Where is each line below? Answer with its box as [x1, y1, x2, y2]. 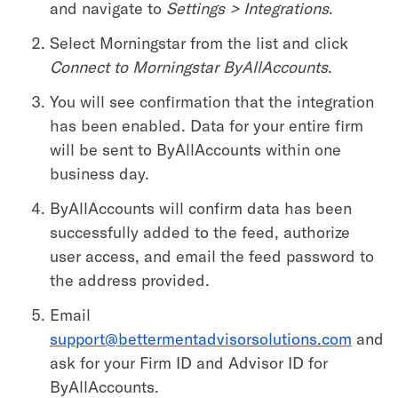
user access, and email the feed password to [50, 246, 374, 266]
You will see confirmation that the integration [50, 92, 374, 111]
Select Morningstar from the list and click [50, 33, 348, 52]
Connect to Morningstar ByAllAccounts [50, 57, 328, 76]
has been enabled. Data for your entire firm [50, 115, 363, 135]
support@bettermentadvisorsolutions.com [50, 329, 352, 348]
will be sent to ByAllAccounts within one [50, 139, 341, 159]
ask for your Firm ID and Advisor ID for [50, 353, 328, 372]
